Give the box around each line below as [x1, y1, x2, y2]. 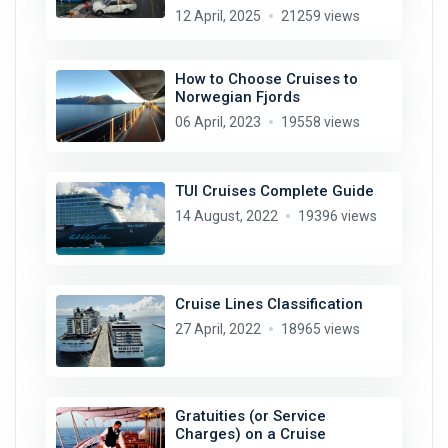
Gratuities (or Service [174, 407, 326, 426]
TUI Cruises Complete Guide [174, 182, 374, 201]
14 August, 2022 [174, 208, 278, 225]
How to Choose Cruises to [174, 69, 358, 88]
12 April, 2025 [174, 7, 261, 24]
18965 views [280, 320, 360, 337]
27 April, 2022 [174, 320, 261, 337]
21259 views [280, 7, 360, 24]
